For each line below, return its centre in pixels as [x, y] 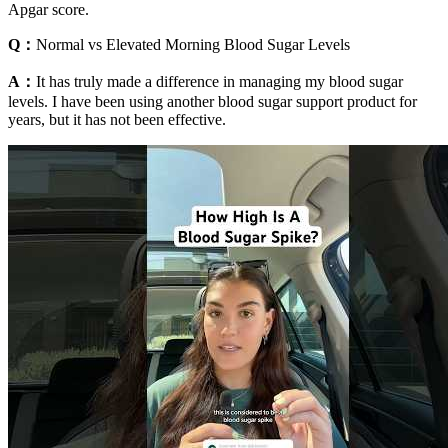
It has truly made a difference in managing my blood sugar [219, 82]
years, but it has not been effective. [117, 120]
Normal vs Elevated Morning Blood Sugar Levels [193, 45]
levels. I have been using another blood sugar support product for [212, 102]
